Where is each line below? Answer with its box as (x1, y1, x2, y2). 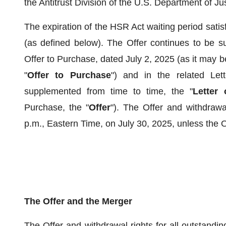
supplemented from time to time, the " (24, 86, 193, 96)
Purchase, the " (24, 102, 89, 112)
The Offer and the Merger (24, 196, 132, 206)
